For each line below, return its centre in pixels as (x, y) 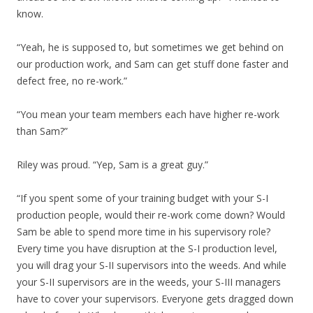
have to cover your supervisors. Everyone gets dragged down (155, 299)
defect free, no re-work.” (72, 81)
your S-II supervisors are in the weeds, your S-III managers (149, 282)
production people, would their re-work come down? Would (151, 215)
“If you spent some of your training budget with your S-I (143, 198)
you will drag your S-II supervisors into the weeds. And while (152, 265)
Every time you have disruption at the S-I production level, (147, 248)
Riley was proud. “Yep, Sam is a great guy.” (112, 165)
